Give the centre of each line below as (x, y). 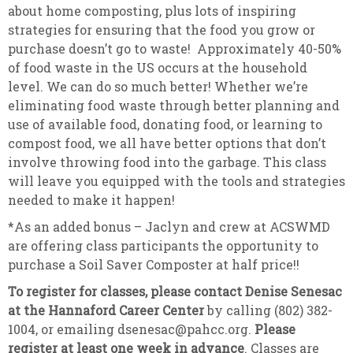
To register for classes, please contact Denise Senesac (175, 291)
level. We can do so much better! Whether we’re (158, 86)
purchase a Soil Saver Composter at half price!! (154, 264)
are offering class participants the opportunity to (163, 245)
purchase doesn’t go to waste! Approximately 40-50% (175, 48)
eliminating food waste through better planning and (174, 105)
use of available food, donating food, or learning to (165, 124)
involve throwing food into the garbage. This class (167, 162)
